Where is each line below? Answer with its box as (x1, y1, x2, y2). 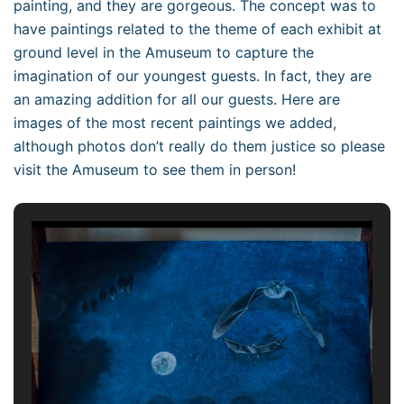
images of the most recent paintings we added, (14, 114, 336, 132)
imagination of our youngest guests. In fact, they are (14, 67, 372, 85)
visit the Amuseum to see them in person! (14, 161, 296, 179)
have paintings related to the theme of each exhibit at (14, 20, 381, 38)
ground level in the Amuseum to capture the (14, 43, 314, 61)
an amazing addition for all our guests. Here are (14, 90, 340, 108)
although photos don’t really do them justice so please (14, 137, 385, 155)
